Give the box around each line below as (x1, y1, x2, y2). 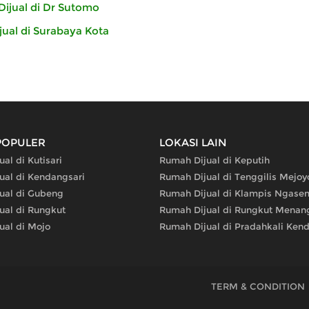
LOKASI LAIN (159, 135, 227, 149)
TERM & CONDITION (211, 281, 305, 292)
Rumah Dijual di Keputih (159, 154, 270, 166)
